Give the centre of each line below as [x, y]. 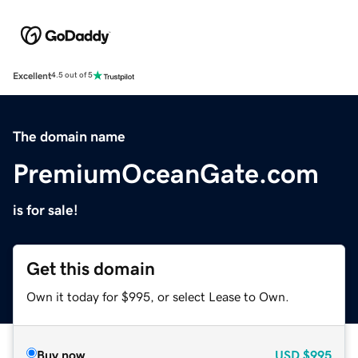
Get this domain [91, 268]
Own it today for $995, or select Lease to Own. [158, 296]
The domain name [69, 136]
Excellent [32, 76]
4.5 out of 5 [72, 76]
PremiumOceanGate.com [166, 173]
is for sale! [46, 210]
